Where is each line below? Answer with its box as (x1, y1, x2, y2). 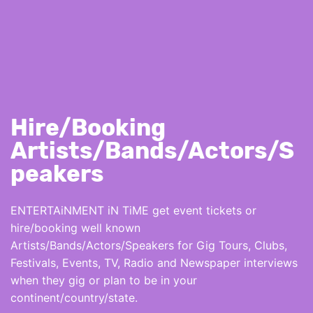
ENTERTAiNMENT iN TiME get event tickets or (10, 203, 256, 217)
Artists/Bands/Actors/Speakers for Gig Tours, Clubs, (10, 238, 287, 252)
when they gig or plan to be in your (10, 272, 197, 287)
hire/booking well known (10, 220, 140, 235)
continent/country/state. (10, 290, 138, 305)
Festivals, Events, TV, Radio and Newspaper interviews (10, 255, 298, 270)
